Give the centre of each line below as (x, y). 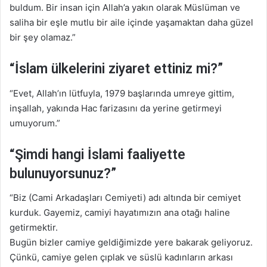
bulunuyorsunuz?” (63, 173)
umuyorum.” (35, 123)
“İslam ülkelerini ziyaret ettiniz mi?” (116, 69)
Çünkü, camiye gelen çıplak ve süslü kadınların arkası (121, 257)
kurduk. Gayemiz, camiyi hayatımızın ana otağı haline (120, 213)
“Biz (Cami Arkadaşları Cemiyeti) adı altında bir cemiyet (125, 198)
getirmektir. (34, 228)
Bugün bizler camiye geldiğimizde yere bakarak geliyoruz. (131, 243)
